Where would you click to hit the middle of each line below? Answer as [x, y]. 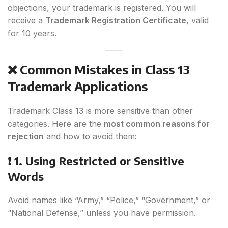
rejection [26, 137]
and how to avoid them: [90, 137]
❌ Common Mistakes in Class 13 [99, 69]
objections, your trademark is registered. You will [102, 8]
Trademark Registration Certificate [116, 21]
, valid [197, 21]
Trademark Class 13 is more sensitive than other [100, 111]
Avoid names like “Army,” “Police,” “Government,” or [109, 200]
